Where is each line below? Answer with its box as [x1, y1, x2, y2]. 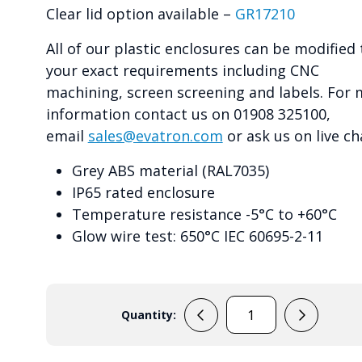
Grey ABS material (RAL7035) [71, 161, 269, 181]
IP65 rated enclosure [71, 183, 215, 203]
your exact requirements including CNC [45, 61, 319, 81]
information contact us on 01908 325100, [45, 104, 330, 124]
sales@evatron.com [87, 126, 223, 146]
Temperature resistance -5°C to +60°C [71, 204, 337, 225]
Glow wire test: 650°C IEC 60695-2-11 [71, 226, 323, 246]
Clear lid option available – [45, 4, 235, 24]
